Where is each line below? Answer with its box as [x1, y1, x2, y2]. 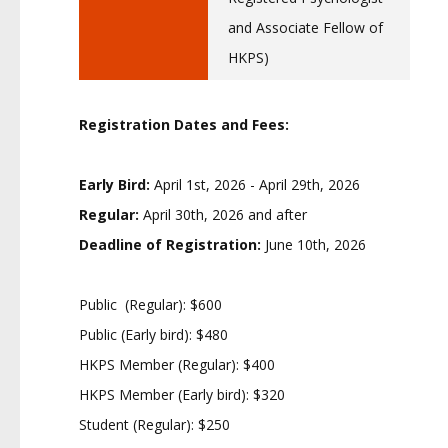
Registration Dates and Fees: [79, 115, 289, 134]
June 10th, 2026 [265, 235, 366, 254]
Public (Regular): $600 [79, 295, 222, 314]
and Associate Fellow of [228, 18, 383, 37]
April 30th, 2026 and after [143, 205, 307, 224]
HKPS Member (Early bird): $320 [79, 385, 285, 404]
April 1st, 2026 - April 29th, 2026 [154, 175, 360, 194]
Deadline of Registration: [79, 235, 265, 254]
